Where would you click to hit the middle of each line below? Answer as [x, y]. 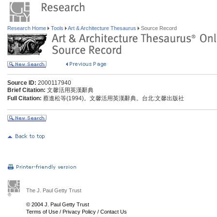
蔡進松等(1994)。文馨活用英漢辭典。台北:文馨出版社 [113, 98]
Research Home [27, 28]
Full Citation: [24, 98]
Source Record [158, 28]
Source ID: [22, 83]
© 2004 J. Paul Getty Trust [58, 204]
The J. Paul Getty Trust [54, 190]
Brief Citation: [26, 90]
